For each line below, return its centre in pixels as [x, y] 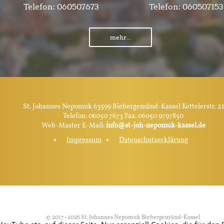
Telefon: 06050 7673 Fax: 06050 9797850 [123, 116]
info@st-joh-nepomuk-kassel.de [155, 125]
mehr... [120, 37]
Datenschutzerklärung [153, 140]
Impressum [84, 140]
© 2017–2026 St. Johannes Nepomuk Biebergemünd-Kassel [123, 217]
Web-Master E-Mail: [73, 125]
